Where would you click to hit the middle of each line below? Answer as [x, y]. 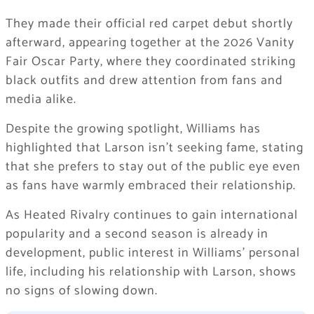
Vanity [275, 43]
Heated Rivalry [67, 216]
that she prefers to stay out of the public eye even [153, 167]
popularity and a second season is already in [137, 234]
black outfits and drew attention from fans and [144, 81]
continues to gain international [204, 216]
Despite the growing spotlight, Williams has [133, 129]
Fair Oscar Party [53, 62]
